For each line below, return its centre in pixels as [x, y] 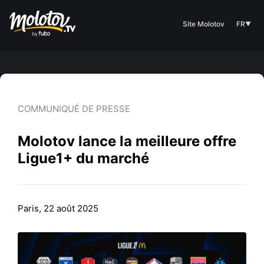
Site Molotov [204, 24]
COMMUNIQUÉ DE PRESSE [74, 109]
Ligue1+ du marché [83, 158]
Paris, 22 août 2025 [58, 208]
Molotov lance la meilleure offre [127, 141]
